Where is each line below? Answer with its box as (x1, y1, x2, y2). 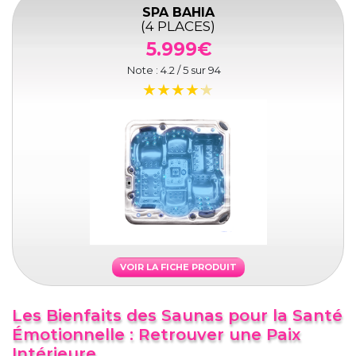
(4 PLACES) (141, 18, 215, 35)
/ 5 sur (175, 64, 208, 77)
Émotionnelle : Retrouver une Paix (12, 325, 300, 345)
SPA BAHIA (141, 5, 215, 21)
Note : (127, 64, 161, 77)
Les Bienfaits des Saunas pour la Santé (12, 306, 342, 326)
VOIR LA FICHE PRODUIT (119, 261, 237, 273)
